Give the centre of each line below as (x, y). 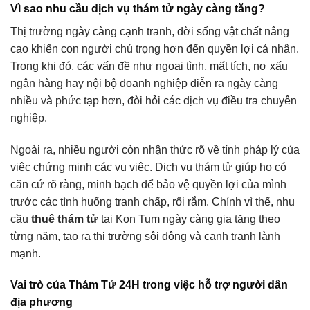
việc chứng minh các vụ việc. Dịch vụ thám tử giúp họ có (148, 167)
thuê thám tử (65, 219)
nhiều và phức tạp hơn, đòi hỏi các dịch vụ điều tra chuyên (154, 100)
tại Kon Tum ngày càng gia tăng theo (189, 219)
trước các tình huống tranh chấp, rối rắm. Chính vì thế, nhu (153, 201)
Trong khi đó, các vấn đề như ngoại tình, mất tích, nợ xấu (149, 66)
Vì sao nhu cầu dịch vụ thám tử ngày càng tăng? (138, 8)
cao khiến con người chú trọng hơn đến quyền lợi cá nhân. (155, 48)
